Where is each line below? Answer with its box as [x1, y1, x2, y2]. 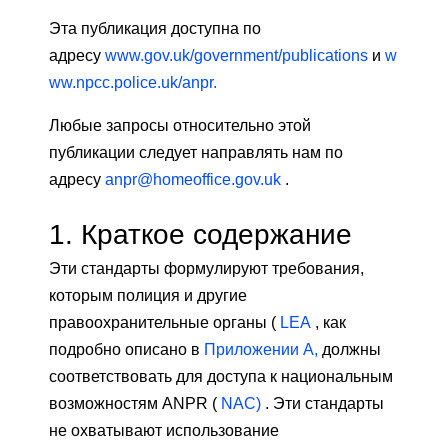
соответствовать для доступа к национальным [49, 368, 393, 386]
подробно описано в [49, 341, 204, 359]
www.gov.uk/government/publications [105, 47, 368, 65]
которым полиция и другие [49, 287, 247, 305]
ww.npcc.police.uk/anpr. [49, 74, 217, 92]
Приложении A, [204, 341, 318, 359]
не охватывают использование [49, 422, 279, 440]
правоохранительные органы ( [49, 314, 280, 332]
